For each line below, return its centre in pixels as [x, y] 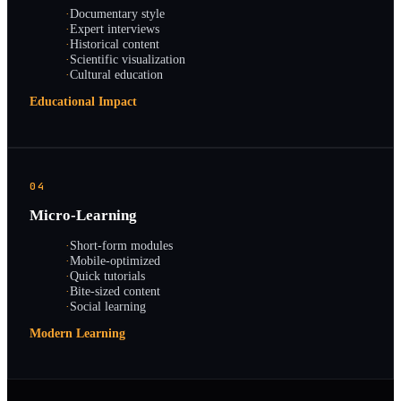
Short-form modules [121, 245]
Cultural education [116, 74]
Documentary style [117, 13]
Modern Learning [77, 334]
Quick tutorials [107, 275]
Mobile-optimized [115, 260]
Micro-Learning [83, 216]
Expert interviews [115, 28]
